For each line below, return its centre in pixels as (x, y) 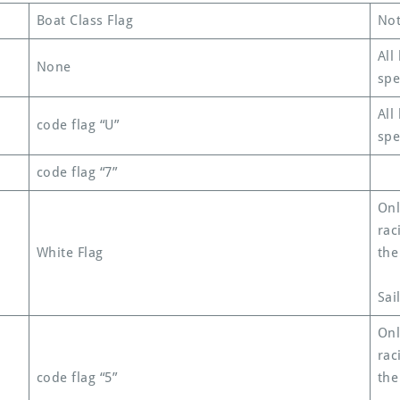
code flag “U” (77, 125)
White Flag (70, 252)
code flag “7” (76, 172)
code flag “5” (76, 377)
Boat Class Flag (84, 20)
